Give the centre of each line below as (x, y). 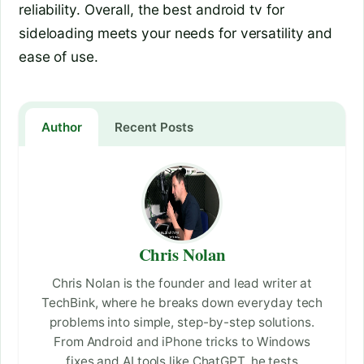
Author (62, 128)
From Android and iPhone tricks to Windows (182, 342)
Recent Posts (154, 128)
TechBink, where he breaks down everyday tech (182, 303)
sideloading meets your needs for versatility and (176, 33)
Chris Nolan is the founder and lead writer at (182, 284)
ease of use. (58, 57)
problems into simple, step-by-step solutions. (182, 323)
